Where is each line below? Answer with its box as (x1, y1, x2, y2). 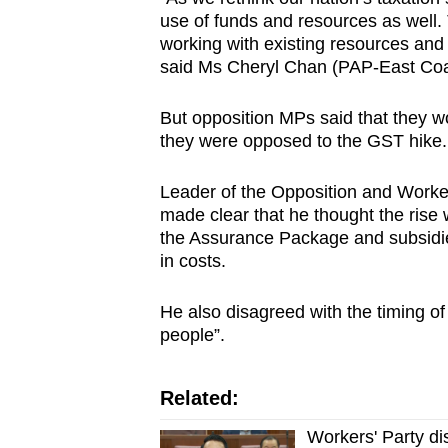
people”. (159, 325, 230, 346)
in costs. (159, 251, 226, 272)
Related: (159, 387, 239, 410)
